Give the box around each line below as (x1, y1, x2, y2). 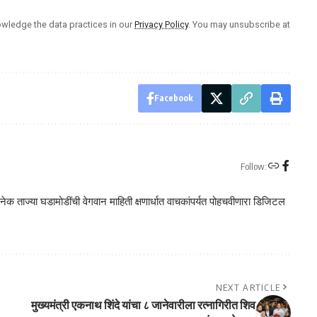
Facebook (154, 92, 193, 103)
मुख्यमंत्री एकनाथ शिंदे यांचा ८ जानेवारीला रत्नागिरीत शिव (30, 297, 255, 312)
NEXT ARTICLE (215, 281, 281, 293)
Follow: (240, 161, 267, 173)
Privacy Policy (134, 18, 188, 30)
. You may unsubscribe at (188, 18, 290, 30)
